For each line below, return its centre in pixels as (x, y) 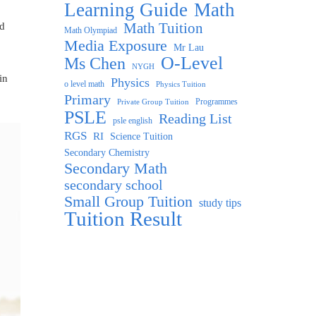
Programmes (217, 101)
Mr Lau (189, 47)
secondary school (114, 185)
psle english (133, 120)
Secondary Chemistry (107, 152)
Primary (87, 99)
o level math (84, 84)
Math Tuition (163, 28)
